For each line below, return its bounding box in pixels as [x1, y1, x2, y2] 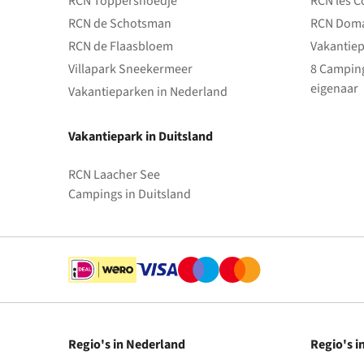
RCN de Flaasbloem [68, 37, 173, 56]
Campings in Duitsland [68, 185, 191, 204]
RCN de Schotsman [68, 15, 171, 33]
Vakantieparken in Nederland [68, 83, 227, 102]
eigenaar [310, 80, 358, 98]
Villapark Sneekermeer [68, 60, 193, 79]
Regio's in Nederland [68, 336, 185, 354]
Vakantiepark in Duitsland [68, 128, 213, 146]
